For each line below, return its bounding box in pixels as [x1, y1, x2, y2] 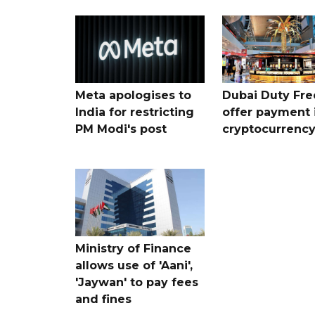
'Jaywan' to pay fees [75, 276, 198, 289]
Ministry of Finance [75, 242, 191, 255]
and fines [75, 292, 131, 306]
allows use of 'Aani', [75, 259, 193, 272]
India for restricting [75, 105, 194, 120]
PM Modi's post [75, 122, 167, 136]
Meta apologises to [75, 89, 191, 103]
